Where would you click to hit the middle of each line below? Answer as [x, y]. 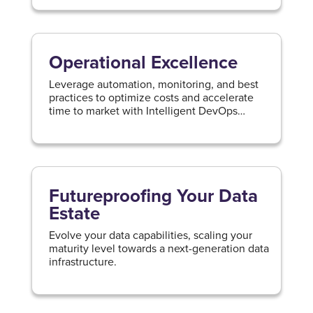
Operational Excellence [143, 62]
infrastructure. [82, 261]
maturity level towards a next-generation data [159, 248]
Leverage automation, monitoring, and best [153, 84]
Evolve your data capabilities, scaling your [150, 235]
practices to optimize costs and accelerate [151, 97]
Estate [74, 213]
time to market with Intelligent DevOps [143, 110]
